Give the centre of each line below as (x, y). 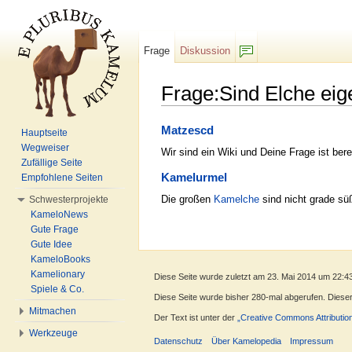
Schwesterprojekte (69, 200)
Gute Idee (51, 244)
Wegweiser (45, 148)
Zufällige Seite (52, 163)
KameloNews (59, 214)
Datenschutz (178, 341)
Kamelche (236, 199)
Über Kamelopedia (247, 341)
